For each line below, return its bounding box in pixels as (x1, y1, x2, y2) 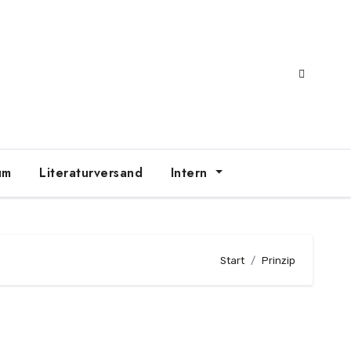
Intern (166, 164, 212, 182)
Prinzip (262, 254, 295, 266)
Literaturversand (34, 164, 143, 182)
